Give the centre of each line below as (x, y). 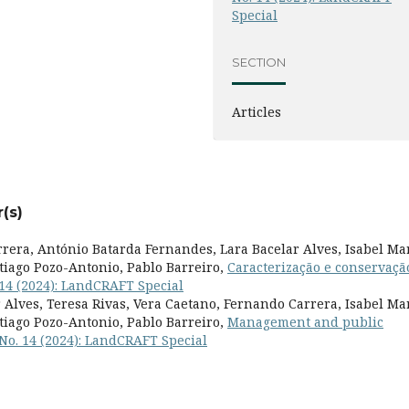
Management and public (305, 321)
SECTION (259, 63)
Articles (257, 111)
